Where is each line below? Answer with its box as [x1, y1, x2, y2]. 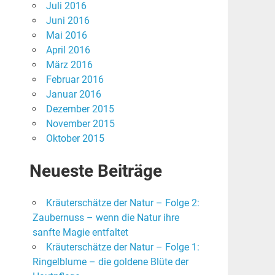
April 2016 [45, 44, 90, 56]
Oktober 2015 [45, 133, 104, 145]
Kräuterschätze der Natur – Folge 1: [45, 241, 199, 254]
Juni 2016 [45, 15, 90, 27]
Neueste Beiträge [29, 161, 162, 182]
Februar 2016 [45, 74, 104, 86]
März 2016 [45, 59, 93, 71]
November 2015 [45, 118, 115, 130]
